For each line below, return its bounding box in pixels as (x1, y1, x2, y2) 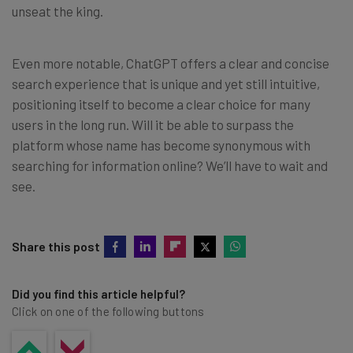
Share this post (12, 239, 100, 255)
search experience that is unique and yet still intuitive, (12, 76, 320, 92)
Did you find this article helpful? (12, 287, 185, 302)
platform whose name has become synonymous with (12, 137, 310, 154)
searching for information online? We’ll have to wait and (12, 158, 328, 174)
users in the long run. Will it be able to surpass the (12, 117, 294, 133)
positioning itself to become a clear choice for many (12, 96, 310, 113)
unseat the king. (12, 3, 103, 20)
